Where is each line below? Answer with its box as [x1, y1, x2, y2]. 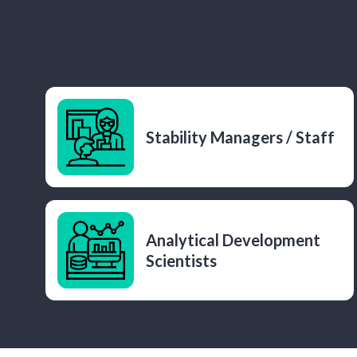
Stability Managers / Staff [146, 127, 335, 147]
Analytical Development [146, 230, 320, 249]
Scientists [146, 251, 217, 270]
